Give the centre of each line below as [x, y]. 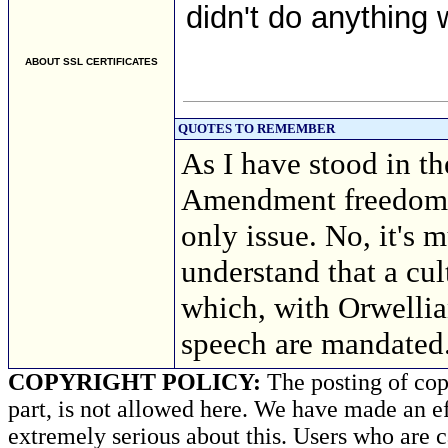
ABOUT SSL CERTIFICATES [91, 61]
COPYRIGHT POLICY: [134, 382]
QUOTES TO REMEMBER [256, 128]
